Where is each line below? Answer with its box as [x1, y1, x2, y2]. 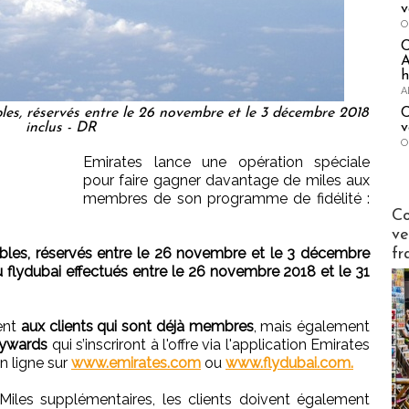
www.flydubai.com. [225, 354, 353, 372]
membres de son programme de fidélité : [83, 190, 370, 208]
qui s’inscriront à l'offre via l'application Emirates [47, 336, 371, 354]
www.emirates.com [71, 354, 201, 372]
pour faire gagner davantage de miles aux [83, 172, 370, 190]
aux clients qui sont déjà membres [20, 318, 254, 336]
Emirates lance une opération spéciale [83, 153, 370, 172]
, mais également [253, 318, 370, 336]
